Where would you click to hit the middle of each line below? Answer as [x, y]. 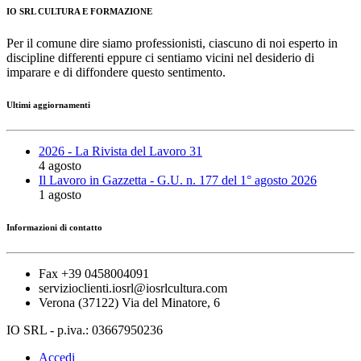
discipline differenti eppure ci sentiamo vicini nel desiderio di [160, 57]
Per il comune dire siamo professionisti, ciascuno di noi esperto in [172, 43]
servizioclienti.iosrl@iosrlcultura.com [133, 288]
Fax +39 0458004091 [94, 273]
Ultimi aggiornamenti [48, 104]
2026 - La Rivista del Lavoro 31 [120, 151]
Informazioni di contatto [54, 227]
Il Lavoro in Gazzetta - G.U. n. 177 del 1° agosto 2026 [178, 180]
